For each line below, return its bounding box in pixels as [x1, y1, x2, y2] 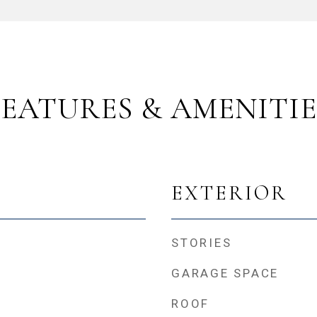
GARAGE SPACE [171, 266, 279, 280]
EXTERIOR [171, 180, 287, 205]
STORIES [171, 236, 232, 250]
